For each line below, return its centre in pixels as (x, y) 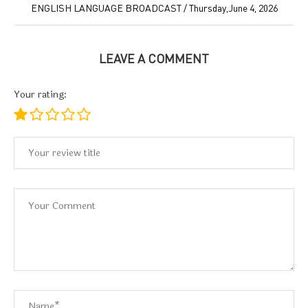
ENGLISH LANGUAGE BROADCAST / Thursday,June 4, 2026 (154, 8)
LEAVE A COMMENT (154, 58)
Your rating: (40, 95)
